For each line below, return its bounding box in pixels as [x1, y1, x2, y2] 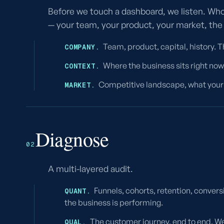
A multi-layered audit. [48, 163, 133, 174]
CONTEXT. [64, 61, 100, 70]
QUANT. [64, 186, 91, 195]
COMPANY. [64, 42, 100, 51]
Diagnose [35, 125, 109, 152]
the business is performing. [64, 197, 163, 207]
